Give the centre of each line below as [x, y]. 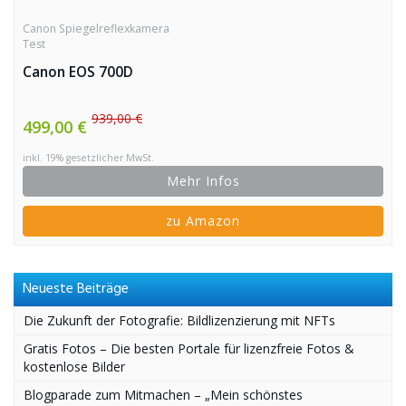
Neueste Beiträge [76, 289]
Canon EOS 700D [78, 72]
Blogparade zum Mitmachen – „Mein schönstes [163, 395]
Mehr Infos [203, 181]
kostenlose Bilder [74, 367]
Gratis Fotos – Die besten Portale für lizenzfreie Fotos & [189, 348]
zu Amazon [203, 221]
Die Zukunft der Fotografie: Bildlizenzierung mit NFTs [179, 320]
